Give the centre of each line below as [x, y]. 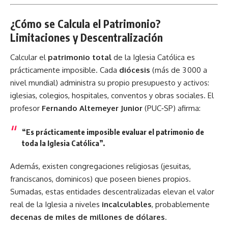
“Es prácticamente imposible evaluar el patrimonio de [113, 132]
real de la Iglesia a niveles [56, 204]
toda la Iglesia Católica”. [63, 143]
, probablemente [181, 204]
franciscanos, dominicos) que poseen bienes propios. [101, 179]
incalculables [127, 204]
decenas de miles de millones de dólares [88, 217]
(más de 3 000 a [179, 70]
